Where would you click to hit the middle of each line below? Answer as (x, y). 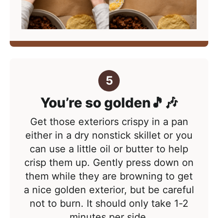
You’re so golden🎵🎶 (109, 103)
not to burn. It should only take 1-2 (109, 204)
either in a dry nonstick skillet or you (109, 136)
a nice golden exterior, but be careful (109, 190)
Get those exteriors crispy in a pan (109, 122)
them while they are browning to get (109, 176)
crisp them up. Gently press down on (109, 163)
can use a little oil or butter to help (109, 149)
